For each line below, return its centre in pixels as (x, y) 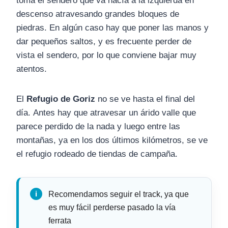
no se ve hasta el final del (145, 99)
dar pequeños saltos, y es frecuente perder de (104, 42)
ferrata (60, 221)
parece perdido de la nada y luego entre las (98, 127)
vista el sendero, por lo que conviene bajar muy (106, 55)
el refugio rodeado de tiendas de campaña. (97, 154)
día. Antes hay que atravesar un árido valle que (106, 113)
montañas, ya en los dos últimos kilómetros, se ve (112, 140)
